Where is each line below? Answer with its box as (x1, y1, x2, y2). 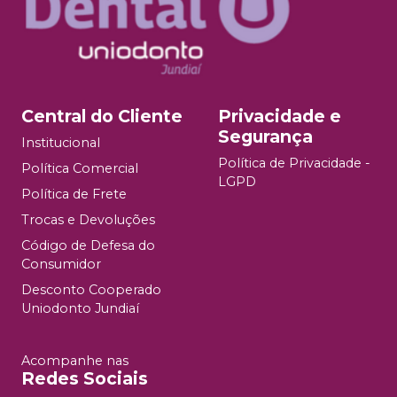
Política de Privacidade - (218, 155, 370, 172)
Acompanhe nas (21, 353, 128, 370)
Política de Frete (21, 186, 127, 203)
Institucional (21, 135, 100, 152)
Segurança (218, 126, 313, 148)
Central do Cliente (21, 105, 183, 128)
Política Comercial (21, 160, 138, 177)
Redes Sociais (21, 368, 148, 390)
